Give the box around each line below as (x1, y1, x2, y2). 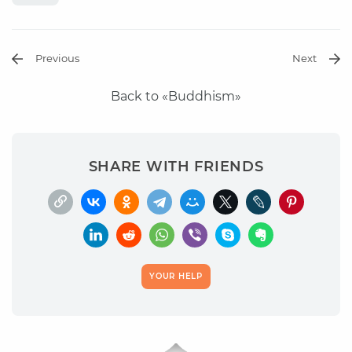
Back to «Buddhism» (111, 88, 241, 104)
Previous (35, 51, 79, 64)
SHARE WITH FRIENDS (88, 157, 264, 175)
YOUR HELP (149, 270, 203, 281)
